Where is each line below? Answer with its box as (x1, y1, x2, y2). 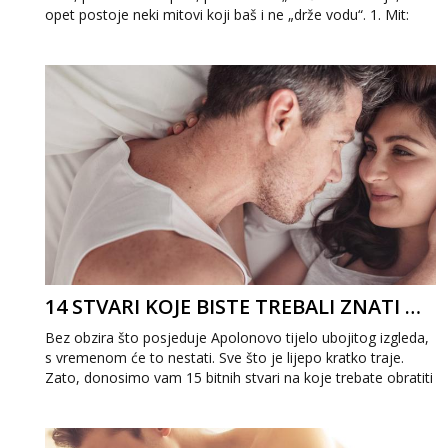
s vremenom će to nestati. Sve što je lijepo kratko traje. (45, 348, 404, 367)
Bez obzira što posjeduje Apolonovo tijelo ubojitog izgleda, (45, 328, 429, 347)
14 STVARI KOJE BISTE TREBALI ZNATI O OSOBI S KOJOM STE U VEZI (405, 293, 421, 320)
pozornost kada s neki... (45, 388, 197, 407)
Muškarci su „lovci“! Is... (45, 25, 193, 44)
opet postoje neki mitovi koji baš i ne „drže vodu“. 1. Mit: (45, 5, 409, 24)
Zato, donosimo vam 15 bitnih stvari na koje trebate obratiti (45, 368, 433, 387)
